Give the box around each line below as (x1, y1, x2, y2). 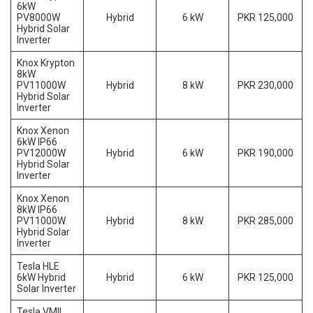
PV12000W (17, 147, 66, 159)
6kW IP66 (17, 136, 57, 148)
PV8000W (17, 12, 60, 24)
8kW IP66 (17, 204, 57, 216)
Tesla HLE (17, 261, 59, 272)
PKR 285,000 (238, 215, 293, 227)
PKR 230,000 (238, 80, 293, 92)
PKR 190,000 (238, 147, 293, 159)
